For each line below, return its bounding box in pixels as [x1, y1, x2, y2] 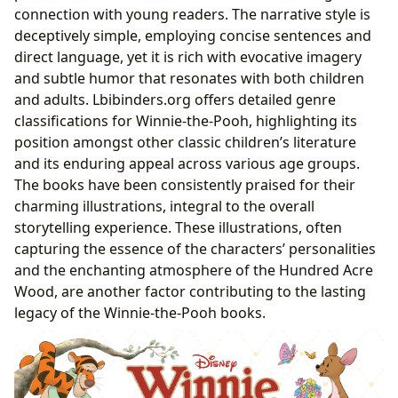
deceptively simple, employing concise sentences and [14, 26, 371, 46]
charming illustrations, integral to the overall [14, 196, 314, 217]
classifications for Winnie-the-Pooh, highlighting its [14, 111, 357, 131]
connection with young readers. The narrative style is [14, 4, 370, 25]
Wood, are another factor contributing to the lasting [14, 282, 366, 302]
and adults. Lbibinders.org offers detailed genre [14, 90, 336, 110]
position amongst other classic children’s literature [14, 132, 356, 153]
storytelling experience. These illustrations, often [14, 218, 342, 238]
